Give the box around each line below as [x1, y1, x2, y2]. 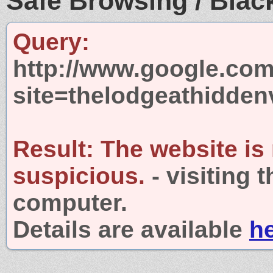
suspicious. [13, 162, 145, 189]
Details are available [13, 216, 249, 243]
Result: [13, 135, 94, 162]
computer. [13, 189, 127, 216]
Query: [13, 28, 90, 55]
